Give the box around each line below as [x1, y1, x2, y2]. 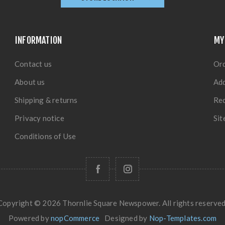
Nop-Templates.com [149, 213, 217, 222]
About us [15, 77, 45, 86]
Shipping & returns [15, 95, 78, 104]
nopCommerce [51, 213, 100, 222]
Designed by [104, 213, 149, 222]
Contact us [15, 59, 52, 68]
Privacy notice [15, 114, 64, 123]
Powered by [8, 213, 51, 222]
